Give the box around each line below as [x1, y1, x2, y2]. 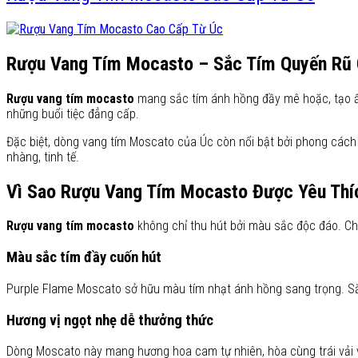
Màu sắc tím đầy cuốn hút [6, 249, 161, 267]
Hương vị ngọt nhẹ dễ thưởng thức [6, 311, 213, 329]
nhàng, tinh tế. [6, 149, 79, 165]
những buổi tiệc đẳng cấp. [6, 105, 139, 121]
